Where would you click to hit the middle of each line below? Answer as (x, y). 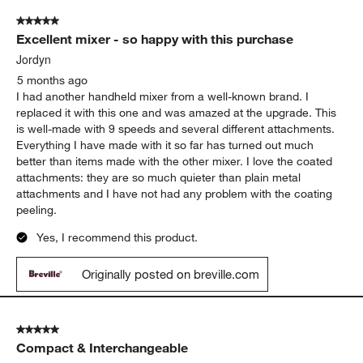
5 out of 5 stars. (57, 178)
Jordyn (34, 216)
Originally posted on (81, 67)
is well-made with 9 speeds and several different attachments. (176, 286)
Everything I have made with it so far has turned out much (165, 302)
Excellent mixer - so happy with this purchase (155, 196)
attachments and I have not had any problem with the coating (175, 350)
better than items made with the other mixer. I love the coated (175, 318)
